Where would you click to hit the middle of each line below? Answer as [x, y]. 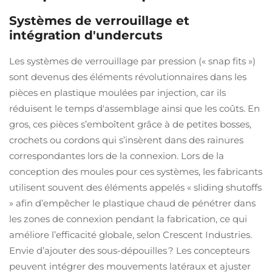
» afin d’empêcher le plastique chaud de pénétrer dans [132, 203]
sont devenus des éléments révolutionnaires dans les [128, 77]
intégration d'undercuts [86, 35]
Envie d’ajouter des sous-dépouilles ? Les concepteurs [129, 250]
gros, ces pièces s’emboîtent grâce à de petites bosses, [130, 124]
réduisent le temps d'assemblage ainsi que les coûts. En [134, 108]
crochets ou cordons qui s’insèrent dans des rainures [126, 140]
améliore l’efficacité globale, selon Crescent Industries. [131, 235]
